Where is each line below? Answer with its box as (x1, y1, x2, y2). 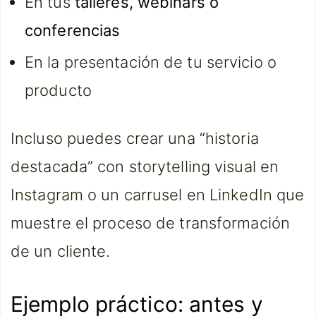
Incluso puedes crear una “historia (11, 128, 259, 147)
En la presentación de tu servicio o (25, 53, 276, 71)
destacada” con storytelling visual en (11, 157, 279, 176)
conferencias (25, 21, 121, 39)
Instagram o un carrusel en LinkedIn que (11, 185, 305, 204)
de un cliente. (11, 241, 111, 260)
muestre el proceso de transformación (11, 213, 290, 232)
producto (25, 81, 92, 99)
